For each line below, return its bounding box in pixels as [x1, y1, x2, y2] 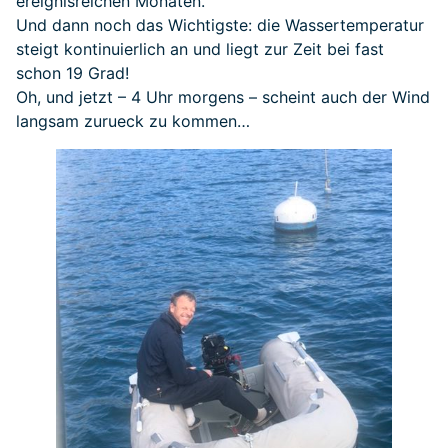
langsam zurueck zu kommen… [16, 111, 250, 132]
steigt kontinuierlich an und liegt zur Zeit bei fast [16, 39, 384, 60]
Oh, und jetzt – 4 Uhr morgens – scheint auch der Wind [16, 87, 430, 108]
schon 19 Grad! [16, 63, 129, 84]
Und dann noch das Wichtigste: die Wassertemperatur [16, 15, 424, 36]
